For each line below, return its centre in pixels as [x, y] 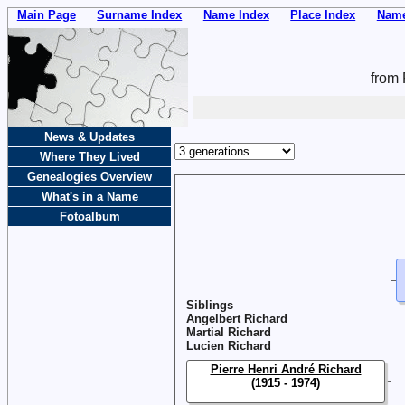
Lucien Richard [229, 345]
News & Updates [89, 137]
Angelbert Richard [237, 318]
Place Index [323, 15]
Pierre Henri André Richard [286, 369]
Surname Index [140, 15]
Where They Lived [89, 156]
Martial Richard [229, 332]
